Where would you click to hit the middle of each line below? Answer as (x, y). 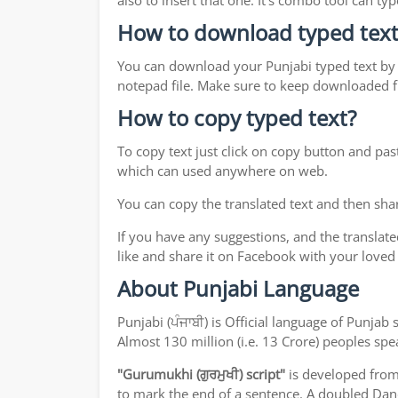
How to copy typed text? (237, 118)
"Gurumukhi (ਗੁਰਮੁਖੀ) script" (201, 374)
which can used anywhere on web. (223, 171)
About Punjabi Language (238, 289)
